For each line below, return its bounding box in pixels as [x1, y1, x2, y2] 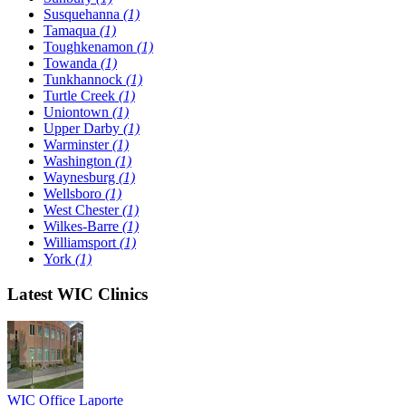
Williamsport [43, 234, 120, 250]
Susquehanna [43, 5, 123, 22]
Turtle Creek [43, 87, 119, 103]
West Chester [43, 201, 122, 217]
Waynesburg [43, 169, 119, 185]
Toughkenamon [43, 38, 137, 54]
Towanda [43, 54, 101, 71]
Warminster [43, 136, 112, 152]
